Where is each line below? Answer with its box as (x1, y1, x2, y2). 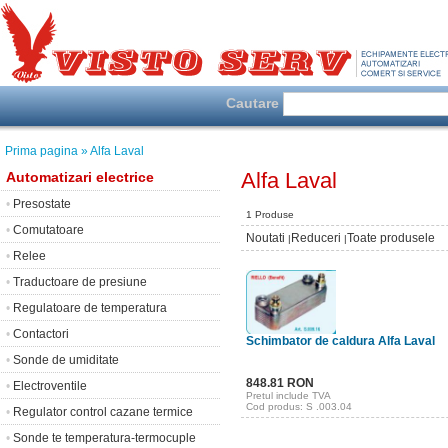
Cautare (226, 95, 283, 111)
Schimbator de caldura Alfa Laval (246, 334, 435, 349)
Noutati (246, 231, 285, 245)
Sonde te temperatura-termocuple (13, 431, 196, 445)
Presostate (13, 197, 71, 211)
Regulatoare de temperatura (13, 301, 167, 315)
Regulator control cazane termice (13, 405, 193, 419)
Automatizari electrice (6, 169, 154, 185)
